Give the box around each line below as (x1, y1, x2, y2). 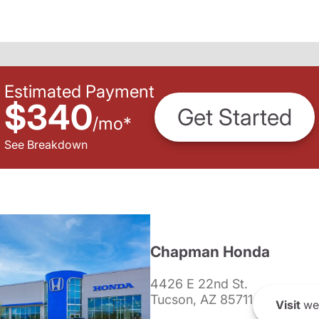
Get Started (177, 103, 292, 132)
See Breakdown (4, 137, 88, 152)
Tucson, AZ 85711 (150, 292, 253, 307)
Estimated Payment (4, 80, 155, 102)
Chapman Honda (150, 243, 270, 261)
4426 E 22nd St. (150, 276, 248, 291)
